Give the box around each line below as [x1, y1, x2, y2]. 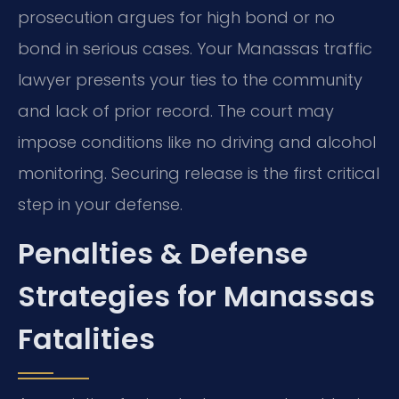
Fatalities [18, 318, 155, 359]
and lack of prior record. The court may [18, 99, 334, 122]
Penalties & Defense [18, 232, 308, 273]
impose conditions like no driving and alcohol [18, 130, 376, 153]
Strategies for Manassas [18, 275, 375, 316]
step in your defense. [18, 192, 183, 216]
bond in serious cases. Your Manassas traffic [18, 37, 372, 60]
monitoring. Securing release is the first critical [18, 161, 379, 184]
